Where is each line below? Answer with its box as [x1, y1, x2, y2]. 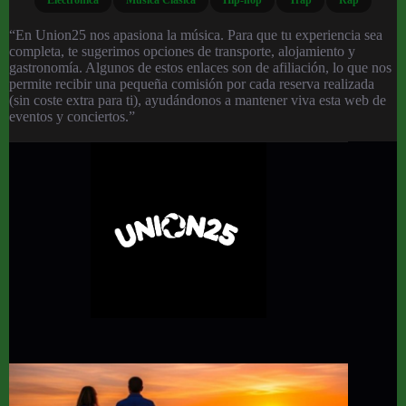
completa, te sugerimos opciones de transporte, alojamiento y [9, 43, 355, 59]
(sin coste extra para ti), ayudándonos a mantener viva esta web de [9, 92, 386, 108]
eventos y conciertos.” [9, 108, 135, 124]
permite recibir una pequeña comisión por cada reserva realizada [9, 75, 374, 92]
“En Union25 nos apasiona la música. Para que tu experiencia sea [9, 26, 382, 43]
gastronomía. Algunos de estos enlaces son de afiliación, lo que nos [9, 59, 391, 75]
